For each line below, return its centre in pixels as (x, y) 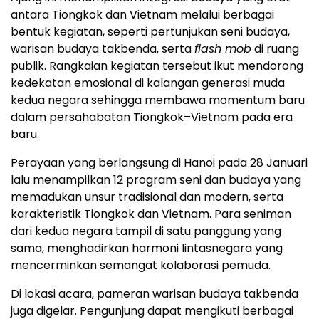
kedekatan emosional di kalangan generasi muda (148, 83)
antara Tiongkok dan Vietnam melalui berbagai (142, 14)
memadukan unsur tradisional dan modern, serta (147, 197)
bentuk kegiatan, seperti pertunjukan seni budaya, (150, 31)
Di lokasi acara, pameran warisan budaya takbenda (155, 293)
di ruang (275, 48)
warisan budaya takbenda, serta (103, 48)
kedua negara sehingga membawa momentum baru (158, 100)
